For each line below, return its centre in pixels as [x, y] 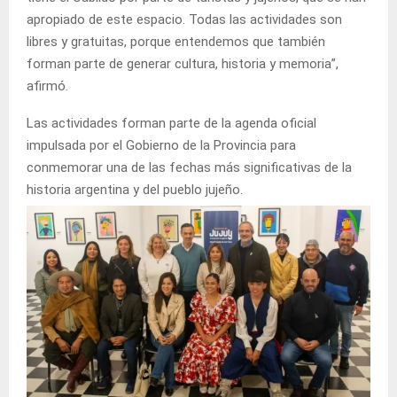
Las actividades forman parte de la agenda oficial [171, 123]
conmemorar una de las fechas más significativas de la [189, 167]
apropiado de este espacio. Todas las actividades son [184, 19]
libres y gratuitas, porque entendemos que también [176, 41]
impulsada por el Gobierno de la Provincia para [161, 145]
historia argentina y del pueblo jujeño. [135, 189]
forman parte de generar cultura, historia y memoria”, [183, 63]
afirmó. [47, 86]
